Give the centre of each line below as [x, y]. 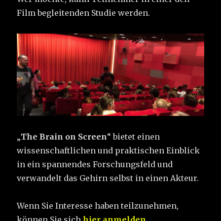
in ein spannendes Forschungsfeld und [95, 165]
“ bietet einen [134, 137]
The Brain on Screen [64, 137]
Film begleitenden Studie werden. [84, 13]
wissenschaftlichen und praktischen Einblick [109, 151]
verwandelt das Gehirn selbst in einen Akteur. [108, 178]
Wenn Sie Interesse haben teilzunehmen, [98, 206]
